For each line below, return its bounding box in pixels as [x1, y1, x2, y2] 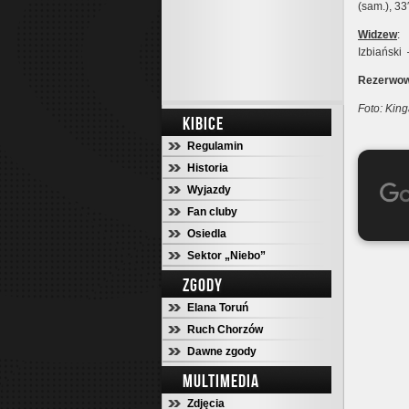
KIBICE [183, 113, 224, 133]
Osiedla [187, 227, 226, 240]
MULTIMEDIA [183, 371, 259, 391]
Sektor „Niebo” [187, 249, 266, 262]
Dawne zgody [187, 345, 257, 358]
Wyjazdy [187, 184, 231, 196]
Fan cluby [187, 205, 237, 218]
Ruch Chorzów [187, 323, 263, 336]
